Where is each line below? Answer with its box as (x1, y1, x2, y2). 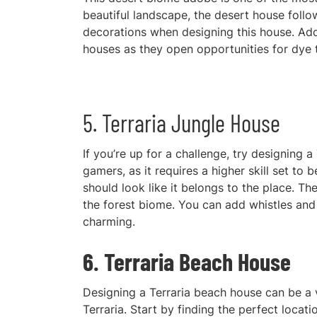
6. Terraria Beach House (83, 247, 291, 276)
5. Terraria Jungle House (83, 108, 280, 137)
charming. (83, 214, 135, 229)
